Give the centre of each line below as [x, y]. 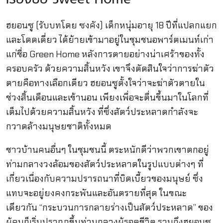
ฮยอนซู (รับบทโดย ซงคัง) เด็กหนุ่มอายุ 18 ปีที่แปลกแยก [111, 25]
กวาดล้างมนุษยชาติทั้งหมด [58, 126]
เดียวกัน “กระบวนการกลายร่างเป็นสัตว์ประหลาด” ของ [109, 208]
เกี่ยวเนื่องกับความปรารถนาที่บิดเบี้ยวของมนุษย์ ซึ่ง [104, 179]
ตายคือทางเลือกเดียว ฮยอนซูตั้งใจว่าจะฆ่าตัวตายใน [105, 83]
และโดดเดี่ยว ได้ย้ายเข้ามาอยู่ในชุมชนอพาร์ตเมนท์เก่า [110, 40]
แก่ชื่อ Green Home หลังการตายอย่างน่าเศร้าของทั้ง [105, 54]
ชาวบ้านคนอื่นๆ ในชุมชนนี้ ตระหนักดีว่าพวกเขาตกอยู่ [107, 150]
